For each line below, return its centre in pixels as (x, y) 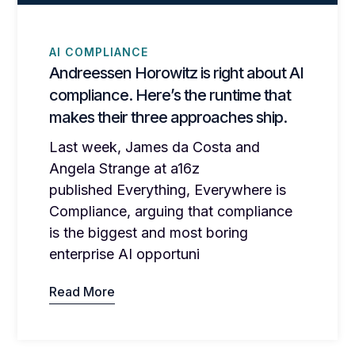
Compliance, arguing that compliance (171, 211)
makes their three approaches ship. (168, 117)
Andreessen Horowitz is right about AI (177, 73)
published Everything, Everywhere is (168, 189)
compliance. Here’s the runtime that (170, 95)
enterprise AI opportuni (125, 254)
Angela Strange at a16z (125, 168)
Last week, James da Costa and (155, 147)
